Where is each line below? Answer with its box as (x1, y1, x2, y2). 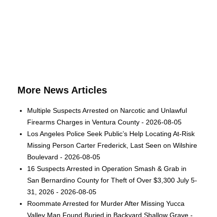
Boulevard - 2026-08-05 (27, 153, 101, 161)
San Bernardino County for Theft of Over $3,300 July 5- (27, 176, 198, 184)
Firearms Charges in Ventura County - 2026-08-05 (27, 118, 182, 126)
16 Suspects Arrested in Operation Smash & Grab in (27, 165, 187, 172)
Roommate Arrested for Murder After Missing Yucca (27, 200, 185, 207)
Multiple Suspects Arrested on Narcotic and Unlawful (27, 107, 187, 114)
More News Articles (17, 85, 108, 95)
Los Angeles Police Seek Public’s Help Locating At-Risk (27, 130, 195, 138)
